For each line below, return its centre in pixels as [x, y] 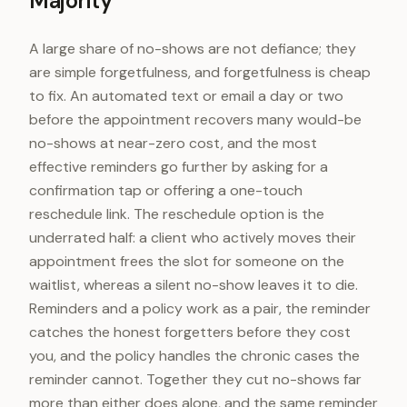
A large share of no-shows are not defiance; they [193, 49]
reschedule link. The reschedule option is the [177, 214]
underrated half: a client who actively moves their [193, 238]
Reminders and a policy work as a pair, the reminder [200, 308]
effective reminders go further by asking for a [179, 167]
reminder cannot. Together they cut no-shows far [195, 379]
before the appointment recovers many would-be [195, 119]
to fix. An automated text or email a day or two [186, 96]
